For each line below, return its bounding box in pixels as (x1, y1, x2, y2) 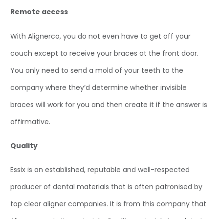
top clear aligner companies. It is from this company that (10, 199, 206, 209)
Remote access (10, 7, 68, 17)
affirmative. (10, 116, 50, 127)
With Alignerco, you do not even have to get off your (10, 31, 191, 41)
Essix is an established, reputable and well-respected (10, 165, 190, 175)
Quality (10, 141, 38, 151)
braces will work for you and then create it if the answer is (10, 99, 207, 109)
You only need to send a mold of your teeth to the (10, 65, 183, 75)
